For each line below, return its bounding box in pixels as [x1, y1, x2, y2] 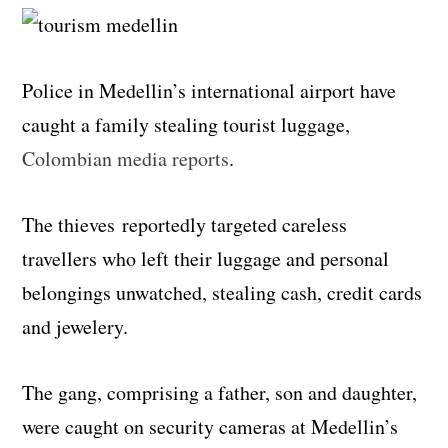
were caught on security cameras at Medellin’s [22, 412, 399, 440]
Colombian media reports [22, 144, 230, 172]
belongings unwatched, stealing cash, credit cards [22, 278, 423, 306]
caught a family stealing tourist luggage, [22, 110, 351, 138]
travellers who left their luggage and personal [22, 244, 390, 272]
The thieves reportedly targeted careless [22, 210, 348, 238]
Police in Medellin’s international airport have [22, 76, 397, 104]
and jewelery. [22, 312, 129, 340]
